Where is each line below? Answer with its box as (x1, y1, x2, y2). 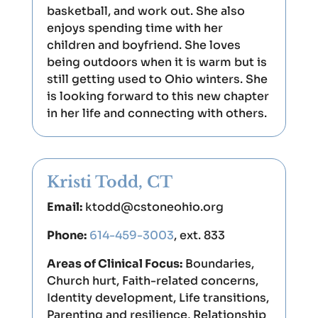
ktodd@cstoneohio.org (84, 199, 224, 214)
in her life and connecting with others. (46, 106, 267, 121)
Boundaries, (182, 256, 254, 271)
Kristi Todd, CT (46, 172, 172, 192)
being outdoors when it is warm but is (46, 55, 267, 70)
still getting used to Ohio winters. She (46, 72, 268, 87)
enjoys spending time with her (46, 21, 223, 35)
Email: (46, 199, 82, 214)
